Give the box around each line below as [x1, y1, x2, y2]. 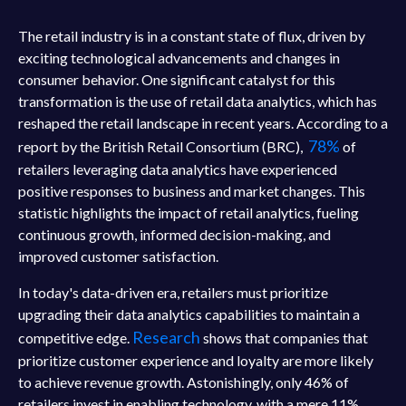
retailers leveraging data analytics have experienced [18, 160, 337, 178]
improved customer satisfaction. [18, 247, 218, 265]
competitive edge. [18, 329, 132, 346]
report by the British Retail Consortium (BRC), [18, 138, 308, 155]
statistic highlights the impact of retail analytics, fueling [18, 204, 359, 221]
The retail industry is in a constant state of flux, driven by [18, 27, 365, 44]
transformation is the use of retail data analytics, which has [18, 92, 377, 110]
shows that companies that [200, 329, 368, 346]
